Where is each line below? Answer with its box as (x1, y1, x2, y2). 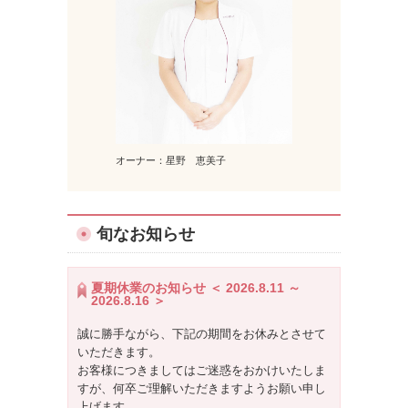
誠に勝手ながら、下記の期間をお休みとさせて (77, 326, 326, 341)
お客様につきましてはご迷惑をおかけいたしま (77, 362, 326, 377)
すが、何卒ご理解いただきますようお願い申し (77, 381, 326, 395)
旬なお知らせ (97, 224, 195, 243)
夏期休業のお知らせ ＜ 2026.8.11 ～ (91, 280, 301, 295)
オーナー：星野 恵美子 (115, 154, 226, 166)
